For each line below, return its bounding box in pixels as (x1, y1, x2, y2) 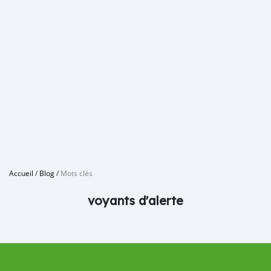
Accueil (9, 168, 33, 178)
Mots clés (60, 168, 93, 178)
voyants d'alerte (88, 193, 183, 208)
